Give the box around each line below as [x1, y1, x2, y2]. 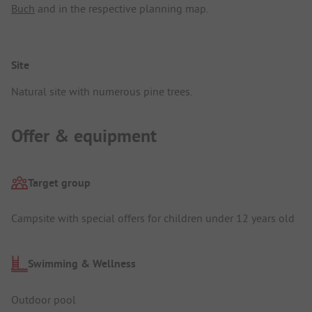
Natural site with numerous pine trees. [11, 84, 192, 99]
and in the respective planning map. [35, 1, 208, 16]
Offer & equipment [11, 124, 157, 148]
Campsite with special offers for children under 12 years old [11, 211, 295, 226]
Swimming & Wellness [28, 256, 136, 272]
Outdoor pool [11, 292, 76, 306]
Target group [28, 175, 91, 190]
